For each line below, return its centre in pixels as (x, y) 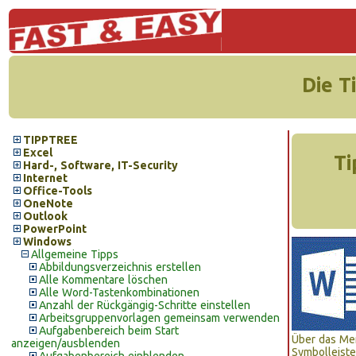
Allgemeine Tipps (75, 254)
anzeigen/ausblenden (66, 343)
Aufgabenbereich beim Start (109, 331)
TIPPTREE (50, 140)
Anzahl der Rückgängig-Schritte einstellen (145, 305)
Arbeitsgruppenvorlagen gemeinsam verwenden (159, 318)
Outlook (45, 216)
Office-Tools (58, 191)
